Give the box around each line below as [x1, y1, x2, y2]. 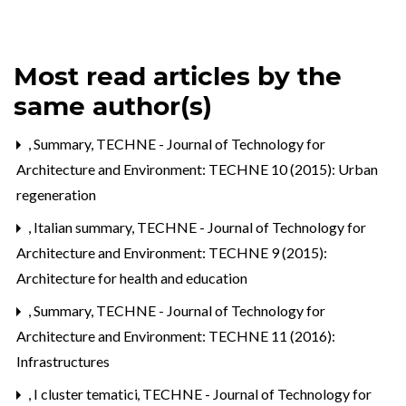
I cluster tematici [34, 385, 140, 403]
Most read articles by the [14, 61, 342, 92]
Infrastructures [16, 353, 110, 371]
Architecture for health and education [16, 269, 247, 287]
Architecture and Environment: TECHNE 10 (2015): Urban [16, 160, 378, 179]
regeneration [16, 186, 96, 204]
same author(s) [14, 91, 212, 122]
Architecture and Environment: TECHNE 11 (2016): [16, 327, 335, 345]
